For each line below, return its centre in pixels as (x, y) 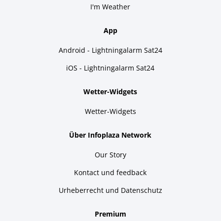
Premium (110, 214)
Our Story (110, 154)
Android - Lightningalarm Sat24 (110, 50)
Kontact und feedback (110, 172)
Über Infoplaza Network (110, 135)
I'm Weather (110, 6)
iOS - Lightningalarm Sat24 (110, 68)
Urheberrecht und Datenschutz (110, 190)
